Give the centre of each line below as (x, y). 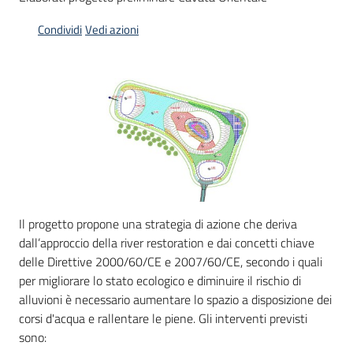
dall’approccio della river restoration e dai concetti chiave (167, 243)
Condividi (60, 30)
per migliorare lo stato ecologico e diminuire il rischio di (160, 281)
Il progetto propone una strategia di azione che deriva (158, 224)
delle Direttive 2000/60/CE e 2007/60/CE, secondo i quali (171, 262)
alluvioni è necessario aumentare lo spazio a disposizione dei (175, 300)
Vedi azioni (112, 30)
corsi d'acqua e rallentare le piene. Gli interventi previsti (163, 319)
